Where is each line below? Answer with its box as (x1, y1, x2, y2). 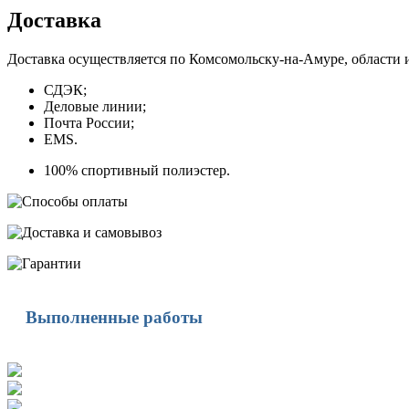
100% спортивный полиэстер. (44, 162, 230, 178)
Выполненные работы (26, 307, 203, 327)
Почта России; (44, 114, 134, 131)
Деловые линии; (44, 98, 146, 114)
